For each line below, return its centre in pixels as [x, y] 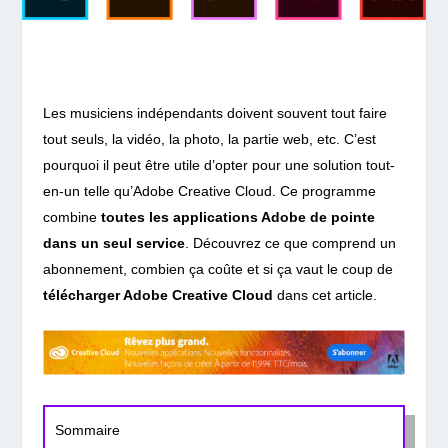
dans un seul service [113, 242]
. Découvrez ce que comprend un [290, 242]
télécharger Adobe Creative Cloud [157, 294]
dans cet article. [324, 294]
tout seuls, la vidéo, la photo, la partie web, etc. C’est [209, 138]
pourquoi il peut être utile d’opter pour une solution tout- [218, 164]
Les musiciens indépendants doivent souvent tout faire [214, 112]
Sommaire [87, 429]
